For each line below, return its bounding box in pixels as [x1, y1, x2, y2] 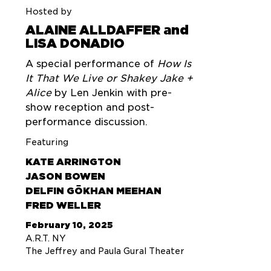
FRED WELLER [25, 201, 101, 211]
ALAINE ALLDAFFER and [25, 24, 189, 37]
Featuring [25, 137, 68, 147]
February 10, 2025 [25, 221, 113, 230]
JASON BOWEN [25, 172, 105, 181]
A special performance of [25, 58, 157, 70]
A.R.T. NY [25, 233, 66, 243]
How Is [157, 58, 191, 70]
